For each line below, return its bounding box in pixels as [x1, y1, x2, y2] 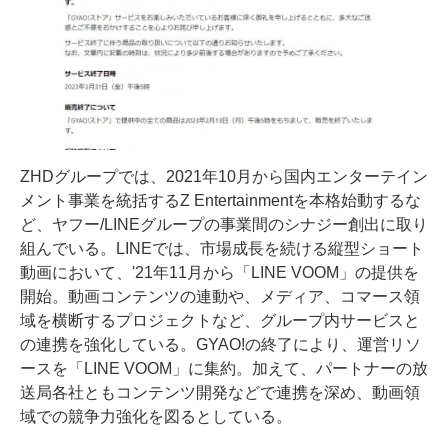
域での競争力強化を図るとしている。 [20, 407, 292, 425]
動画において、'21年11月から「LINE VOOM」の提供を [20, 263, 419, 281]
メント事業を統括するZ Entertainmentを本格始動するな [20, 191, 421, 209]
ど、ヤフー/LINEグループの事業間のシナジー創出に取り [20, 215, 428, 233]
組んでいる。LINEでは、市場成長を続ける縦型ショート [20, 239, 424, 257]
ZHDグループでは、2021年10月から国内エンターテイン [20, 167, 428, 185]
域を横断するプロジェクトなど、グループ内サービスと [20, 311, 420, 329]
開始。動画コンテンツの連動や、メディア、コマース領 [20, 287, 420, 305]
